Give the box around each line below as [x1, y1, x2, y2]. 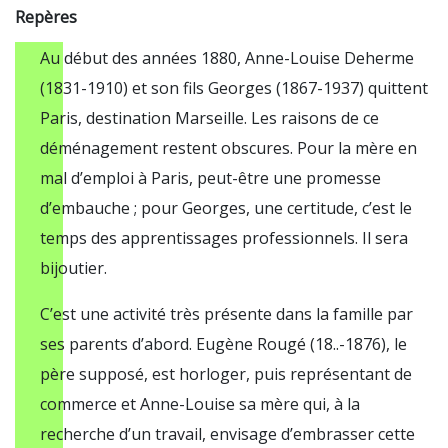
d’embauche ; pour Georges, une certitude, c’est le [40, 197, 412, 219]
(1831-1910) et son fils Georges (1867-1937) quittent [40, 77, 428, 99]
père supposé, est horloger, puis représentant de [40, 363, 412, 385]
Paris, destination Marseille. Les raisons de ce [40, 107, 379, 129]
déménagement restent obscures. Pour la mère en [40, 137, 417, 159]
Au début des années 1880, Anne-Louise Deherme [40, 47, 414, 69]
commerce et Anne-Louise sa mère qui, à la [40, 393, 360, 415]
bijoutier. [40, 257, 107, 279]
